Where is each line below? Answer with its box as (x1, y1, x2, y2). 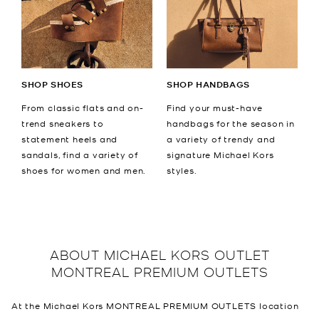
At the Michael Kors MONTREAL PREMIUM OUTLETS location (11, 300, 299, 312)
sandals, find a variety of (21, 149, 138, 161)
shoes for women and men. (21, 164, 147, 177)
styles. (167, 164, 197, 177)
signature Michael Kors (167, 149, 274, 161)
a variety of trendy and (167, 133, 276, 145)
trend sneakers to (21, 117, 104, 130)
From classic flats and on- (21, 102, 144, 114)
